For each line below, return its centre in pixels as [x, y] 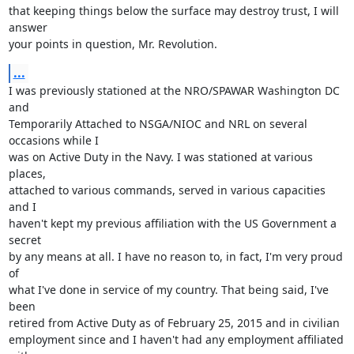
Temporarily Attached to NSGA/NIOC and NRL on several [158, 124]
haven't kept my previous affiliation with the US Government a [172, 223]
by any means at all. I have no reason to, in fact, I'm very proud [175, 256]
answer [28, 27]
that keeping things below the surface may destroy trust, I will [173, 11]
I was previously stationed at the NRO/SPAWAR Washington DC [174, 90]
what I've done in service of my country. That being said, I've [168, 290]
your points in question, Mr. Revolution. [113, 44]
